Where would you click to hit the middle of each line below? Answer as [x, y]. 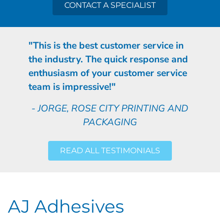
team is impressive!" [72, 87]
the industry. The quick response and [108, 59]
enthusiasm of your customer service [108, 73]
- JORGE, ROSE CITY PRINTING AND [110, 108]
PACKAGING [110, 122]
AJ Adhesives [66, 206]
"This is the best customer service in [106, 45]
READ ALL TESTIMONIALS [110, 150]
